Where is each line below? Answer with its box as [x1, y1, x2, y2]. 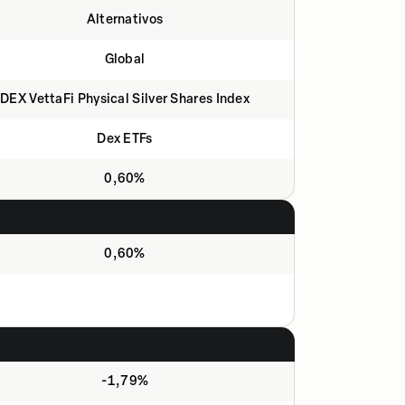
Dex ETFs [97, 131, 153, 146]
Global [104, 52, 146, 67]
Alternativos [86, 12, 164, 27]
